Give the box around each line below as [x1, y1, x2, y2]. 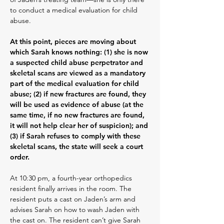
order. [10, 152, 31, 161]
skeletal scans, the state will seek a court [10, 142, 143, 151]
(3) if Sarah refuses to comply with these [10, 131, 140, 140]
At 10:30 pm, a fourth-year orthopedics [10, 173, 132, 182]
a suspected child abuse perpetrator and [10, 58, 143, 67]
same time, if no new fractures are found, [10, 110, 144, 119]
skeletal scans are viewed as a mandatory [10, 68, 145, 77]
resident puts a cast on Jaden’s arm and [10, 194, 135, 203]
